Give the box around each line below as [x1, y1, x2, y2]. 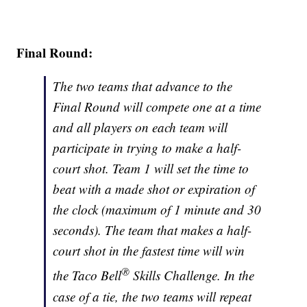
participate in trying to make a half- [53, 139, 242, 157]
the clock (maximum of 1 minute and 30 [53, 201, 262, 219]
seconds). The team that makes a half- [53, 221, 252, 239]
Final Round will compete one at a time [53, 98, 262, 116]
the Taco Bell [53, 267, 122, 284]
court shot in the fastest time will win [53, 242, 245, 260]
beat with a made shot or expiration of [53, 180, 256, 198]
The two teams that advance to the [53, 77, 233, 95]
